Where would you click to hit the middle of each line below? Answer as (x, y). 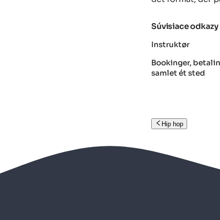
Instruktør (170, 45)
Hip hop (173, 124)
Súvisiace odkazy (185, 27)
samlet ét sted (178, 73)
